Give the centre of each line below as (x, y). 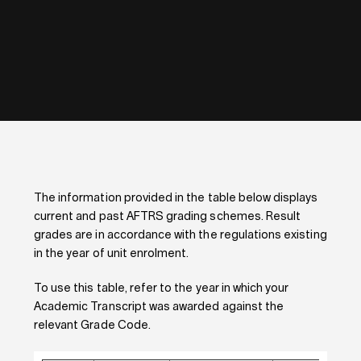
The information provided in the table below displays (176, 198)
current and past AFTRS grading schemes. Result (167, 217)
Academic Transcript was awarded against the (159, 307)
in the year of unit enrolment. (111, 254)
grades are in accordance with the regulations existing (180, 235)
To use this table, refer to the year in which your (161, 288)
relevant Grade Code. (92, 326)
